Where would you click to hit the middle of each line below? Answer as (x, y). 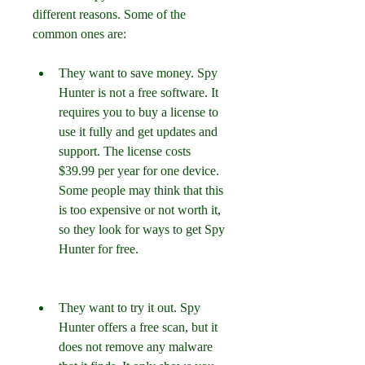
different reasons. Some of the (109, 14)
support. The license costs (125, 151)
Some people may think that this (141, 190)
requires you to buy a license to (139, 112)
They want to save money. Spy (138, 73)
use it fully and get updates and (138, 132)
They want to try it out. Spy (130, 308)
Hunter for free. (99, 249)
